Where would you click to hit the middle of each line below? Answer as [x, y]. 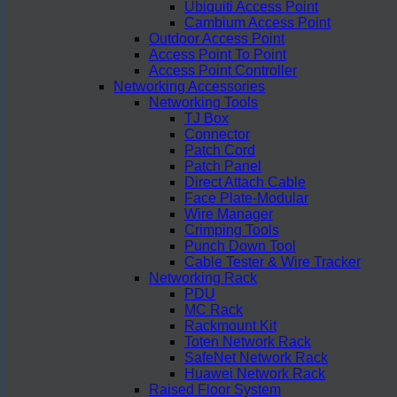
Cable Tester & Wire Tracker [272, 262]
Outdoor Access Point [217, 39]
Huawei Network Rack [255, 374]
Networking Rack [203, 278]
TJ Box [206, 118]
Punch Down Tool [240, 246]
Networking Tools [203, 102]
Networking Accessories [189, 86]
